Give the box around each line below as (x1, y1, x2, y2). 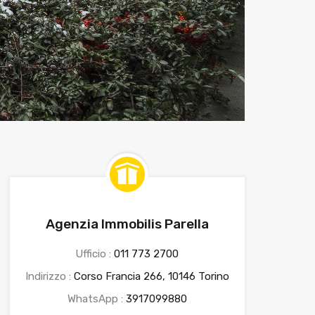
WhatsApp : (67, 292, 126, 306)
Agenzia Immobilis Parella (45, 216, 209, 233)
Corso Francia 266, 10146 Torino (73, 270, 229, 283)
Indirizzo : (25, 270, 74, 283)
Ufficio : (75, 247, 115, 261)
